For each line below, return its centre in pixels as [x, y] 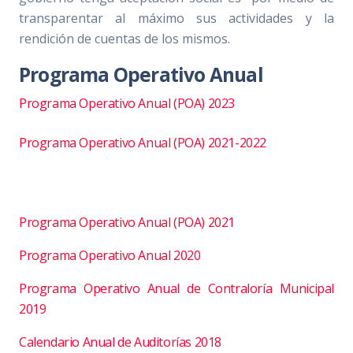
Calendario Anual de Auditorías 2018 [120, 342]
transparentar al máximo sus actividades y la [176, 18]
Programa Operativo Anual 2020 [110, 255]
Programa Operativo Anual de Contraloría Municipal [176, 288]
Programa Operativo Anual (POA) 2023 [127, 103]
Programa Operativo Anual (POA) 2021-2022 [143, 142]
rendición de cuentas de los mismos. [124, 38]
